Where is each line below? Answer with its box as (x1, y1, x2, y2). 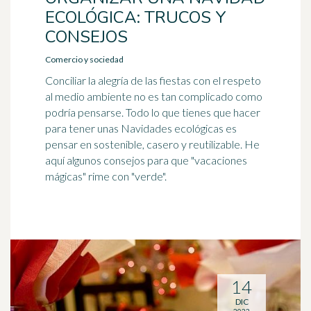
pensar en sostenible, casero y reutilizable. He (45, 137, 260, 151)
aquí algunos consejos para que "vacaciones (45, 153, 247, 167)
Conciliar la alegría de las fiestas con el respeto (45, 74, 261, 87)
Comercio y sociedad (45, 54, 124, 65)
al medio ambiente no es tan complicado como (45, 90, 262, 103)
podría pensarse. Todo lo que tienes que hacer (45, 106, 260, 119)
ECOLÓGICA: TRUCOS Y (45, 6, 226, 28)
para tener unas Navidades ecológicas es (45, 121, 237, 135)
